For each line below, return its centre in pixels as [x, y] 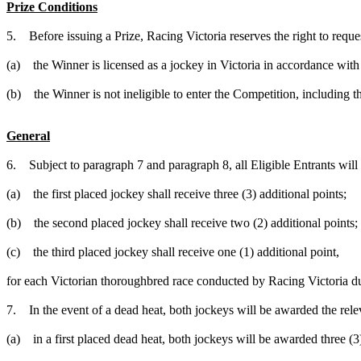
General [28, 135]
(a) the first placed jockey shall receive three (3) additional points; [178, 193]
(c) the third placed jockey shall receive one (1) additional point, [173, 251]
